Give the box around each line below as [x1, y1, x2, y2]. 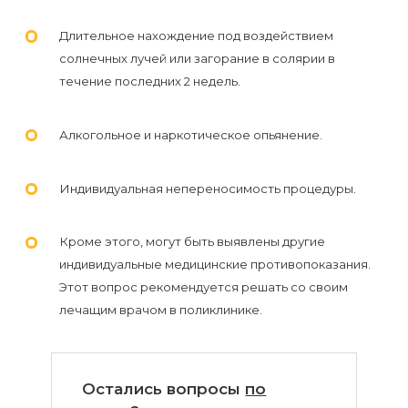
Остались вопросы [82, 379, 246, 398]
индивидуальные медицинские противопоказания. [58, 257, 371, 272]
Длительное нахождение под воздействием [58, 27, 333, 43]
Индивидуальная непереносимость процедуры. [58, 180, 356, 196]
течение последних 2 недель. [58, 73, 240, 88]
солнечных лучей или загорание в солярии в [58, 50, 335, 66]
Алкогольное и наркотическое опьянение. [58, 127, 322, 142]
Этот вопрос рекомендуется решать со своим [58, 280, 348, 295]
